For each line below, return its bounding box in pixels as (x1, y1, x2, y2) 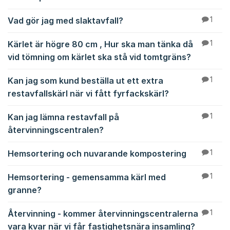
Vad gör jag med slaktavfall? (8, 15, 123, 26)
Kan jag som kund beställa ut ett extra (8, 75, 163, 86)
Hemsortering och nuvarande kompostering (8, 148, 186, 159)
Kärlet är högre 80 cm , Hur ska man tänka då (8, 39, 193, 49)
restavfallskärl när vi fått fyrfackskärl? (8, 88, 169, 99)
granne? (8, 185, 42, 195)
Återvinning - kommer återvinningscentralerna (8, 208, 198, 219)
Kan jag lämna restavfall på (8, 112, 119, 122)
